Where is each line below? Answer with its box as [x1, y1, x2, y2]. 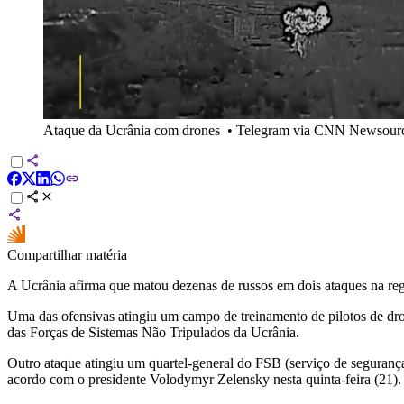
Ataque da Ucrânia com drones [43, 122, 220, 138]
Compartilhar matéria [7, 246, 127, 262]
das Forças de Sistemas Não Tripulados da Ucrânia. [7, 324, 299, 340]
